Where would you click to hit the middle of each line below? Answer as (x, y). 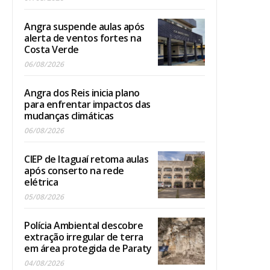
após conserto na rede (74, 171)
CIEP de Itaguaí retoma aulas (86, 159)
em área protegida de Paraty (88, 249)
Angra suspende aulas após (84, 27)
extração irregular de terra (84, 237)
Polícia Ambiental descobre (83, 226)
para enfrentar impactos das (87, 105)
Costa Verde (52, 50)
